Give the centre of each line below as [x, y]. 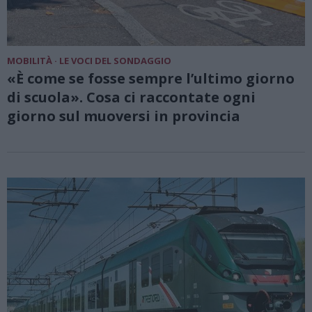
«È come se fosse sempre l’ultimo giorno [151, 79]
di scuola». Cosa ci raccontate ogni [131, 97]
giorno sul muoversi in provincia [124, 116]
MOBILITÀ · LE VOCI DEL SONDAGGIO [89, 61]
